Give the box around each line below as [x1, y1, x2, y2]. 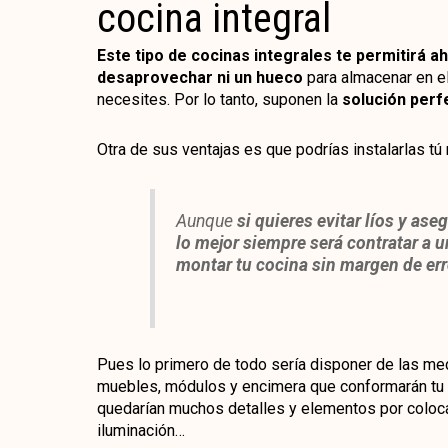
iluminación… [96, 421, 185, 441]
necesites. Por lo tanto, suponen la [96, 89, 342, 109]
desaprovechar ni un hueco [96, 67, 303, 87]
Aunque [175, 211, 237, 232]
